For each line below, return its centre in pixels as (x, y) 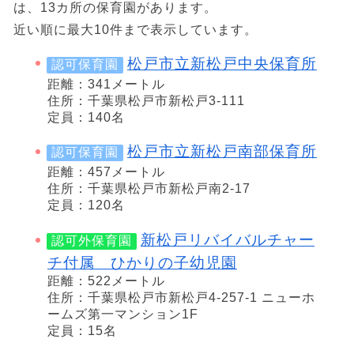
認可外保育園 (92, 240)
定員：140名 (86, 117)
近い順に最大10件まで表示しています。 (136, 29)
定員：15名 (82, 330)
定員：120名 (86, 205)
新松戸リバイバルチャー (228, 239)
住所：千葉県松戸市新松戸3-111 (146, 100)
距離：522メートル (106, 281)
